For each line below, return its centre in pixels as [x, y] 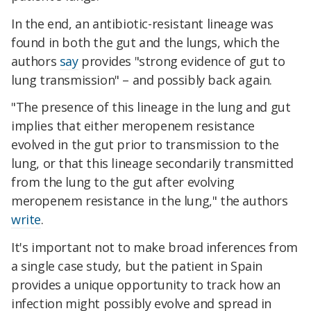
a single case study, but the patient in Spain [137, 266]
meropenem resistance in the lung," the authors [150, 201]
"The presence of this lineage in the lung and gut [151, 107]
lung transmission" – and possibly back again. [142, 79]
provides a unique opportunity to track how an [146, 285]
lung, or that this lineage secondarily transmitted [153, 163]
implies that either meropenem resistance [133, 126]
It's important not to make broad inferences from [154, 247]
